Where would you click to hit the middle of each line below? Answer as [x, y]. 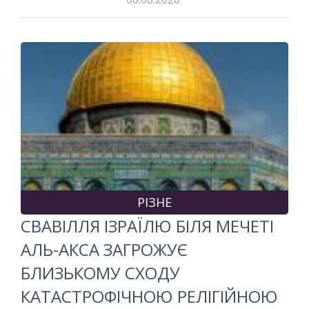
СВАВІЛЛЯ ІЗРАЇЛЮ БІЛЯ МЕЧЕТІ [147, 226]
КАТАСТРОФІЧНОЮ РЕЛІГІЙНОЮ [149, 296]
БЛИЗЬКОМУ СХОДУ [100, 272]
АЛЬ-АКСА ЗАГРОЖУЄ [104, 249]
